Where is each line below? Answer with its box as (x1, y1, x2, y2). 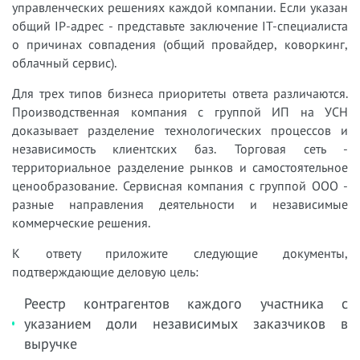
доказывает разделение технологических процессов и (12, 121, 348, 138)
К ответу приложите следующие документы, (12, 244, 348, 261)
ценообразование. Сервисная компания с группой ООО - (12, 177, 348, 194)
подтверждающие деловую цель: (12, 263, 198, 280)
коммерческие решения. (12, 214, 150, 231)
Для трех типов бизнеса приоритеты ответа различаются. (12, 84, 348, 101)
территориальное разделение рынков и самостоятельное (12, 158, 348, 175)
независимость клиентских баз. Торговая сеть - (12, 140, 348, 157)
